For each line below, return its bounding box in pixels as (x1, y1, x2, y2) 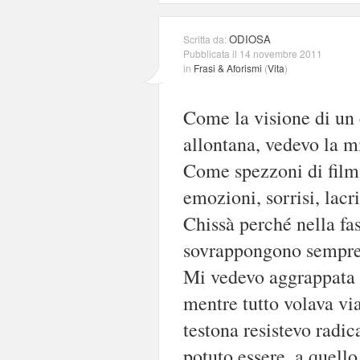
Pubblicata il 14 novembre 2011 (183, 46, 322, 60)
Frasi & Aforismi (194, 60, 262, 75)
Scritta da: (183, 31, 229, 46)
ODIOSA (229, 31, 271, 47)
